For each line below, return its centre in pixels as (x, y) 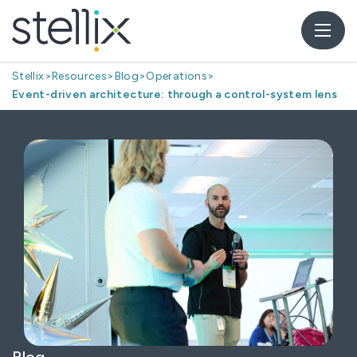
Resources (79, 76)
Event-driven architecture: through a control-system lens (175, 95)
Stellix (28, 76)
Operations (177, 76)
